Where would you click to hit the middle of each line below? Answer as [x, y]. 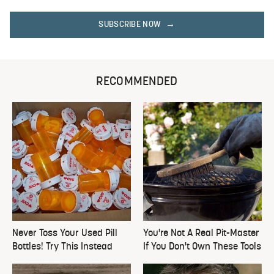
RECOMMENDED [137, 82]
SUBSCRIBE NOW [130, 25]
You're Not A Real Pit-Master [201, 234]
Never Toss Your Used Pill [65, 234]
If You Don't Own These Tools [202, 247]
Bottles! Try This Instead [62, 247]
